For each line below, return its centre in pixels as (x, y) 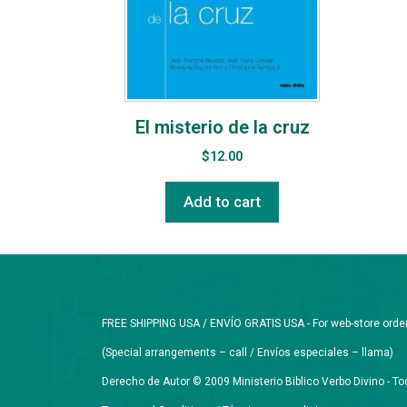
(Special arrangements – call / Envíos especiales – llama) (248, 353)
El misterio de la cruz (222, 128)
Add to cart (222, 202)
